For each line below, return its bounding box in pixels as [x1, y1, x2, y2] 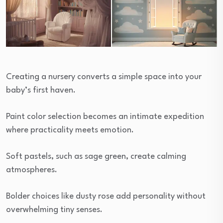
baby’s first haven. [6, 86, 76, 95]
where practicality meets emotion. [6, 126, 134, 135]
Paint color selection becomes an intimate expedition [6, 112, 204, 121]
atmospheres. [6, 166, 57, 175]
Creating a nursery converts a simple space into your [6, 73, 202, 82]
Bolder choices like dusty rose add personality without [6, 192, 206, 201]
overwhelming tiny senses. [6, 206, 103, 215]
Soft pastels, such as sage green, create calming [6, 152, 186, 161]
